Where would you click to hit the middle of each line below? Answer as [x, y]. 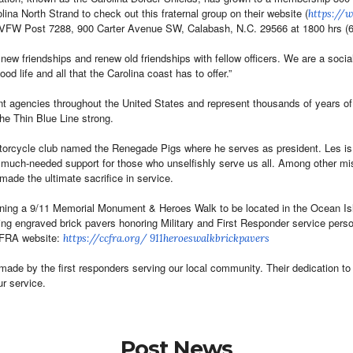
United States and [165, 103]
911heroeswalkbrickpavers [210, 238]
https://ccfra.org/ [106, 238]
